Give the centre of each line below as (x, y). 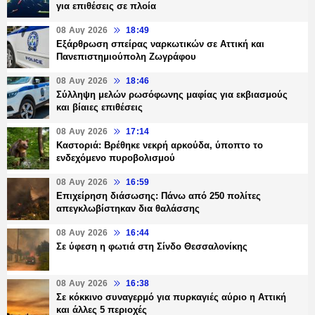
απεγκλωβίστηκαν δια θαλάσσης (128, 208)
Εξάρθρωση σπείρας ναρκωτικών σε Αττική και (160, 44)
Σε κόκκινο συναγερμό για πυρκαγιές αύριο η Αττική (171, 297)
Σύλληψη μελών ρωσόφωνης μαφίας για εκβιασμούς (172, 94)
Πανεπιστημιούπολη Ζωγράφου (126, 56)
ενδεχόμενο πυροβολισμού (116, 157)
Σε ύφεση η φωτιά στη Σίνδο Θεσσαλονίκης (152, 246)
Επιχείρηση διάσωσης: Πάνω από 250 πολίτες (159, 195)
